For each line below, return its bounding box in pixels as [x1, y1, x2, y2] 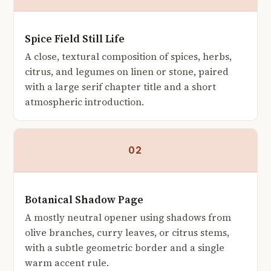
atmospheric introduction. [25, 96, 144, 109]
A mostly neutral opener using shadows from [25, 211, 231, 224]
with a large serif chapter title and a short [25, 80, 216, 94]
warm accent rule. [25, 256, 109, 270]
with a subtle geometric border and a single [25, 241, 224, 255]
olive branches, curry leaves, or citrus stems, [25, 226, 229, 240]
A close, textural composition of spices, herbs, [25, 50, 232, 64]
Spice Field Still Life [25, 31, 125, 47]
